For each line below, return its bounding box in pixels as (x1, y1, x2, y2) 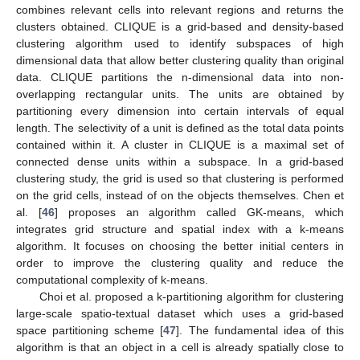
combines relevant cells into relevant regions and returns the (16, 3, 344, 17)
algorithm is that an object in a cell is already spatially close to (16, 341, 344, 354)
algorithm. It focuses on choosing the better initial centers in (16, 239, 344, 253)
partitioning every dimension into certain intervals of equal (16, 104, 344, 118)
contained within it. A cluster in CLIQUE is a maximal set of (16, 138, 344, 152)
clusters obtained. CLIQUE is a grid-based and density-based (16, 20, 344, 34)
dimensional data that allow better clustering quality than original (16, 54, 344, 67)
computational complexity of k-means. (16, 273, 208, 287)
